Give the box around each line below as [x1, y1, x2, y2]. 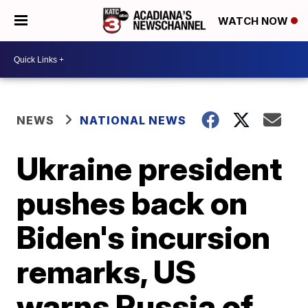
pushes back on [16, 184, 248, 222]
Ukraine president [16, 149, 283, 188]
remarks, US [16, 252, 197, 291]
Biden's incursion [16, 218, 271, 256]
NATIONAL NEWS [80, 113, 187, 127]
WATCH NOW [218, 14, 291, 28]
